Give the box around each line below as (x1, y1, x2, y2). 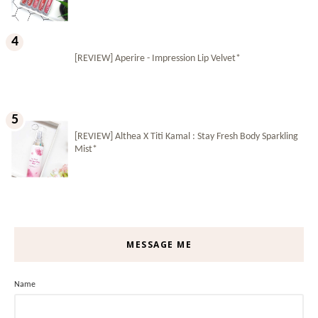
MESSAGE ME (126, 238, 192, 251)
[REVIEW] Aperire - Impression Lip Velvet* (75, 53, 241, 64)
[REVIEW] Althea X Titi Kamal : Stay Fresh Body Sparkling (75, 131, 298, 142)
